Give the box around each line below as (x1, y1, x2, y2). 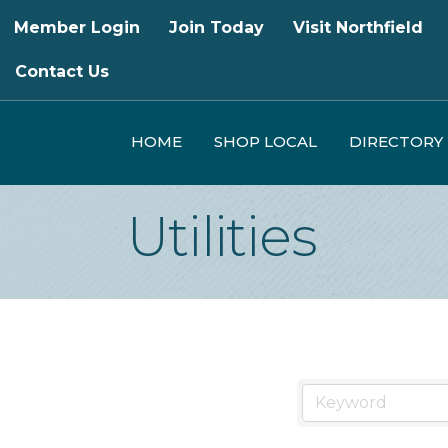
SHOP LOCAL (213, 132, 317, 151)
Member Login (14, 18, 140, 37)
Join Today (169, 18, 264, 37)
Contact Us (15, 62, 109, 81)
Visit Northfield (293, 18, 423, 37)
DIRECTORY (348, 132, 443, 151)
